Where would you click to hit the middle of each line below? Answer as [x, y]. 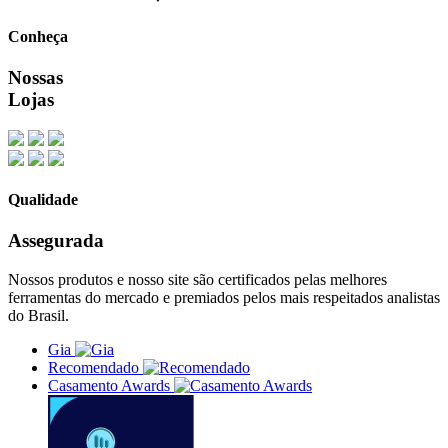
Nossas [35, 77]
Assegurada [56, 241]
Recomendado [93, 367]
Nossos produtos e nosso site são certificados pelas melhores [197, 279]
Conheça [38, 36]
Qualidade [43, 199]
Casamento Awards [109, 385]
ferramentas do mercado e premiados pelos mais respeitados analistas [224, 297]
